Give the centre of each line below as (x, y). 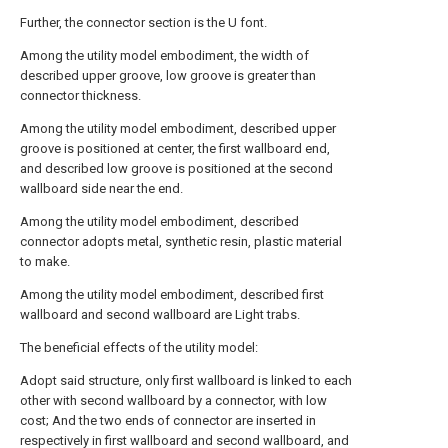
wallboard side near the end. (101, 188)
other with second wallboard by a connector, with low (173, 400)
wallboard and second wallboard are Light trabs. (160, 314)
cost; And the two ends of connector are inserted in (168, 420)
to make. (45, 261)
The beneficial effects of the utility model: (139, 347)
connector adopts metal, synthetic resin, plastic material (181, 241)
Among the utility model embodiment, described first (172, 294)
